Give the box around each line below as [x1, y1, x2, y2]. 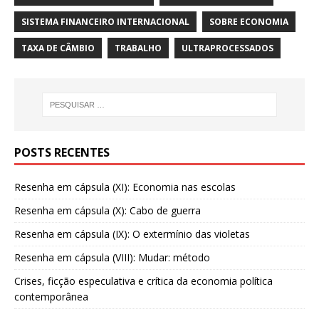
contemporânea [14, 290, 88, 304]
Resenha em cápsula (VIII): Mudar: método [14, 251, 210, 265]
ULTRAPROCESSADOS [182, 41, 273, 54]
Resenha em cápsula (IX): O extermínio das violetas [14, 227, 250, 241]
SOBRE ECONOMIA [209, 15, 288, 28]
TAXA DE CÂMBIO [21, 41, 95, 54]
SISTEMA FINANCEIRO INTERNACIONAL [21, 15, 189, 28]
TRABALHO [115, 41, 162, 54]
